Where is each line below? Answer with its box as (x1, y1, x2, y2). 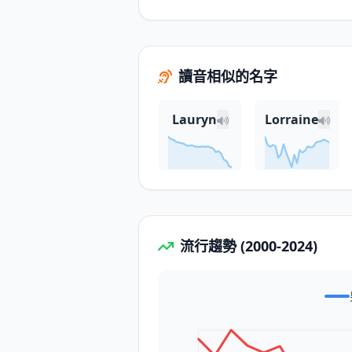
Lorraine (264, 111, 318, 128)
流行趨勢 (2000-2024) (180, 236, 317, 255)
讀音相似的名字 (178, 67, 277, 86)
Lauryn (171, 111, 217, 128)
